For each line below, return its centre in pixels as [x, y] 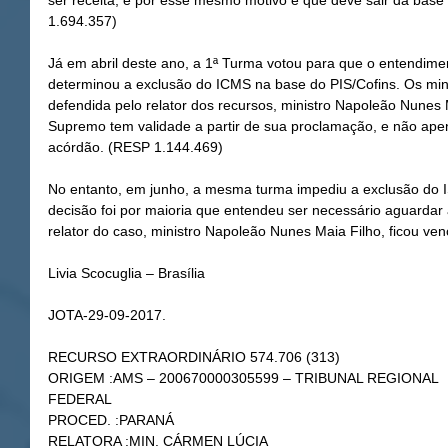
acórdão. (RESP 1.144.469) [135, 147]
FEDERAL [80, 399]
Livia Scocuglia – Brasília [126, 273]
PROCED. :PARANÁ [111, 420]
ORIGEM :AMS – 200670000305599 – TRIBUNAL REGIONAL [243, 378]
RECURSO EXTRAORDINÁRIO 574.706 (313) [194, 357]
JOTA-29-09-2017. [107, 315]
